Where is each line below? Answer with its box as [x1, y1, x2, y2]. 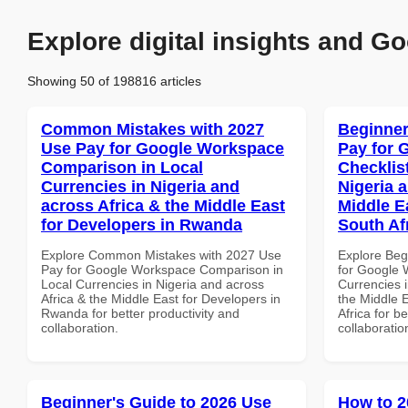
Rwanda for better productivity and [41, 305, 240, 321]
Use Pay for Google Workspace [41, 138, 284, 158]
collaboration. [41, 320, 118, 335]
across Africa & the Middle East [41, 196, 285, 215]
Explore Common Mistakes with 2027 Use [41, 247, 281, 262]
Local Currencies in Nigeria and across [41, 276, 264, 291]
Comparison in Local [41, 158, 203, 177]
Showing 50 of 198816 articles [27, 73, 201, 88]
